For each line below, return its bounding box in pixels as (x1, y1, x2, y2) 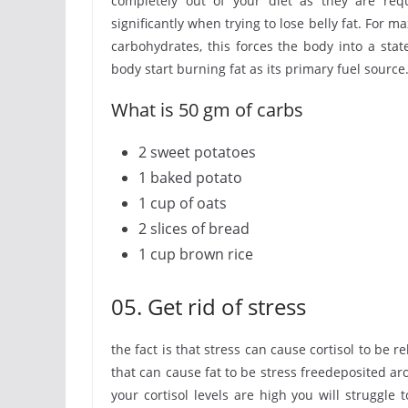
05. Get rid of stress (111, 291, 306, 321)
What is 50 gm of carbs (111, 97, 303, 122)
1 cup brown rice (138, 244, 253, 264)
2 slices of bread (138, 219, 250, 239)
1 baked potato (138, 168, 242, 188)
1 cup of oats (138, 193, 227, 213)
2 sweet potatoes (138, 142, 256, 162)
